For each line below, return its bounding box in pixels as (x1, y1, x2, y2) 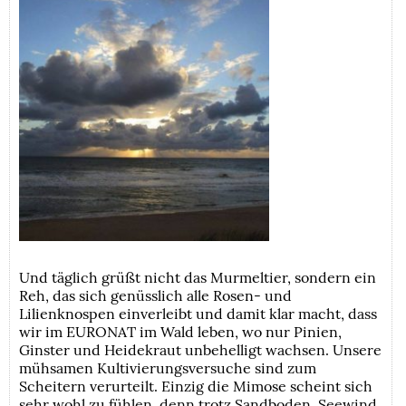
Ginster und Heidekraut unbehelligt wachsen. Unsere (19, 341, 382, 360)
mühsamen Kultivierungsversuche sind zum (19, 359, 317, 378)
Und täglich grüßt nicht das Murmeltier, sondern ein (19, 268, 377, 287)
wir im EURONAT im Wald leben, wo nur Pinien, (19, 323, 343, 342)
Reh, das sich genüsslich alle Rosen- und (19, 286, 293, 305)
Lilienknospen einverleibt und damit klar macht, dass (19, 304, 378, 324)
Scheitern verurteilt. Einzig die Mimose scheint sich (19, 377, 373, 396)
